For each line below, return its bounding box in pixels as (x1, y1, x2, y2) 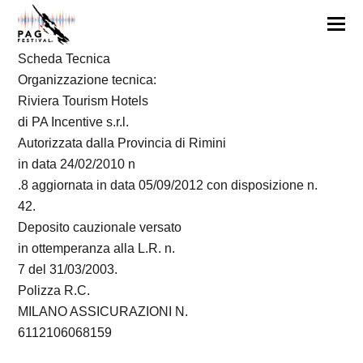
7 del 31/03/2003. (18, 263, 118, 276)
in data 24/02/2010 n (18, 157, 136, 171)
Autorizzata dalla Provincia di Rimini (18, 136, 227, 150)
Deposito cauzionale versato (18, 220, 182, 234)
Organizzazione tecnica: (18, 73, 157, 87)
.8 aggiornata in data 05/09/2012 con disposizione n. (18, 178, 318, 192)
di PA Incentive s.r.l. (18, 115, 130, 129)
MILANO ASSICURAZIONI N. (18, 305, 189, 318)
